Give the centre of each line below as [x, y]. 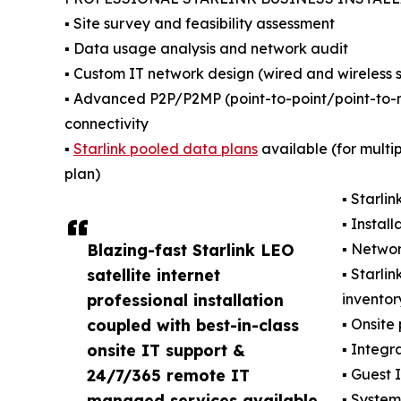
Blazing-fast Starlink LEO [191, 250]
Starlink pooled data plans [166, 149]
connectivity [107, 124]
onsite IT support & [166, 350]
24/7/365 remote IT [168, 375]
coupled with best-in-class [193, 325]
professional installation [185, 300]
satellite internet [154, 275]
